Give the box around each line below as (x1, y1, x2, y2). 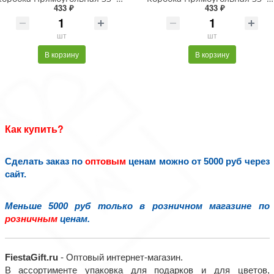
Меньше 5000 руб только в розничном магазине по (4, 201, 270, 211)
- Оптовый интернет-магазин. (60, 252, 185, 262)
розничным (4, 213, 57, 224)
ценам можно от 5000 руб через (126, 156, 270, 166)
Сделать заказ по (4, 156, 86, 166)
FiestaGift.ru (4, 252, 61, 262)
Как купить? (4, 121, 64, 136)
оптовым (85, 156, 127, 166)
